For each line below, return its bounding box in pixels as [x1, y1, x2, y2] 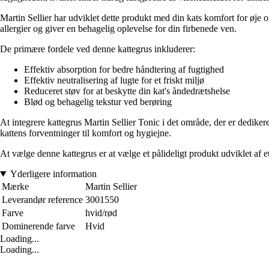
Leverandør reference [2, 195, 83, 205]
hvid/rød [85, 208, 117, 219]
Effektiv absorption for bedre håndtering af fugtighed [24, 64, 224, 75]
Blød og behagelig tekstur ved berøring [24, 97, 172, 107]
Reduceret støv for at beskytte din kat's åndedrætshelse [24, 86, 230, 97]
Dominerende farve [2, 221, 75, 232]
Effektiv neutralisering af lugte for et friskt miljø [24, 75, 204, 86]
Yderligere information [10, 169, 97, 180]
